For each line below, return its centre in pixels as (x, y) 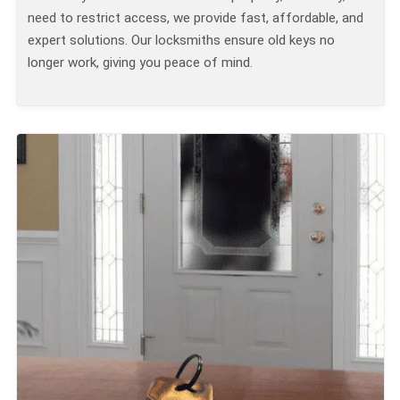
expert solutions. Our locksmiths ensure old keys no (181, 41)
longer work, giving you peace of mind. (140, 63)
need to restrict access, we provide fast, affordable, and (196, 18)
